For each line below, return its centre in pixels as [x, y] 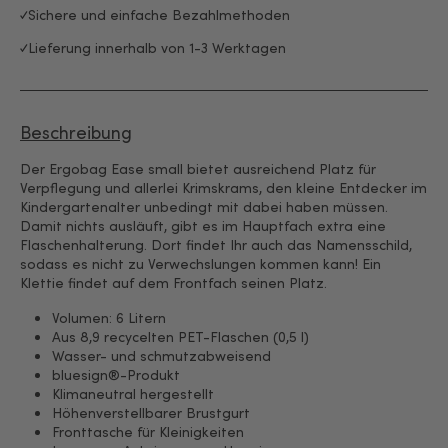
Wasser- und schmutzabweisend [161, 355]
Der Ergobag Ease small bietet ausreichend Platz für [198, 168]
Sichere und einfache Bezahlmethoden [159, 14]
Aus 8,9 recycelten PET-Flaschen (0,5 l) [180, 336]
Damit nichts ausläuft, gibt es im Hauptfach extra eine [203, 225]
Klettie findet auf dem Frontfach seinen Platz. [173, 282]
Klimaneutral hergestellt [133, 393]
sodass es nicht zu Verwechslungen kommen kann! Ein [200, 263]
